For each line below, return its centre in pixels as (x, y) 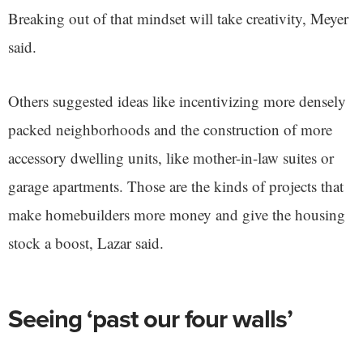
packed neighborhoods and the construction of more (170, 129)
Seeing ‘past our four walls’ (150, 318)
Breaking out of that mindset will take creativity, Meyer (178, 18)
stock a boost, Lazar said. (86, 242)
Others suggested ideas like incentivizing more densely (177, 100)
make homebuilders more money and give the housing (177, 214)
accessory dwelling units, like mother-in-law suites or (171, 157)
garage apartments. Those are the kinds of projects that (176, 186)
